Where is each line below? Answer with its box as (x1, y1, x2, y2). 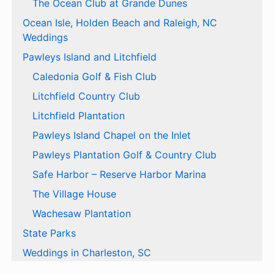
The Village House (32, 187, 116, 200)
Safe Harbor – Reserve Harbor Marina (32, 168, 206, 180)
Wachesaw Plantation (32, 207, 131, 220)
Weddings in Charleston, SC (22, 246, 151, 259)
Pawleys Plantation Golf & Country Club (32, 148, 217, 161)
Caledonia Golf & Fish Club (32, 70, 157, 83)
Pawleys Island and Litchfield (22, 50, 157, 63)
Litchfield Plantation (32, 109, 125, 122)
